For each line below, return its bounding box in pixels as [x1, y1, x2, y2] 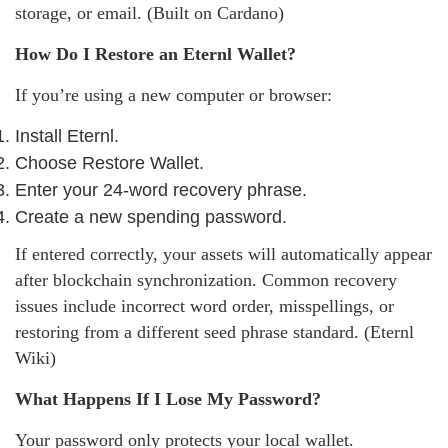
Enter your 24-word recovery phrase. [15, 179, 307, 200]
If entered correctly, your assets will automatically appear [15, 243, 432, 264]
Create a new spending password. [15, 206, 287, 227]
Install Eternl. [15, 125, 119, 146]
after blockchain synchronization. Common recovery [15, 269, 397, 290]
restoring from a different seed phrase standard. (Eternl [15, 321, 414, 342]
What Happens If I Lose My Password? [15, 388, 321, 409]
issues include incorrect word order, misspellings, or [15, 295, 394, 316]
